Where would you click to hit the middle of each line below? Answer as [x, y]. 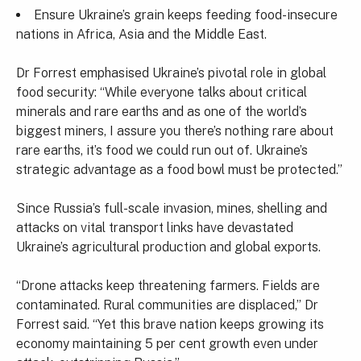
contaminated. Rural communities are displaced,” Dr [167, 305]
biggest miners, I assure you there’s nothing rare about [175, 131]
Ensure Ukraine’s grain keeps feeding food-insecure [186, 15]
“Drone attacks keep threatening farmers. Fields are [168, 286]
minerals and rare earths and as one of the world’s [162, 112]
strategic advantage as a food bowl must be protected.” [179, 170]
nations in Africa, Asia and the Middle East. [141, 34]
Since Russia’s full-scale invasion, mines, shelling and [172, 208]
